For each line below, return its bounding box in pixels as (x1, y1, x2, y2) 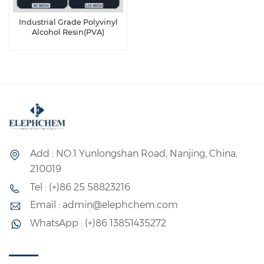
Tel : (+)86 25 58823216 (30, 181, 130, 193)
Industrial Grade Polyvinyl (18, 18, 118, 27)
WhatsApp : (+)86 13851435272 (30, 217, 166, 229)
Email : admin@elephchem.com (30, 199, 178, 211)
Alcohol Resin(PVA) (32, 28, 104, 37)
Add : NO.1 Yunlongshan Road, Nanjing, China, (30, 147, 237, 159)
